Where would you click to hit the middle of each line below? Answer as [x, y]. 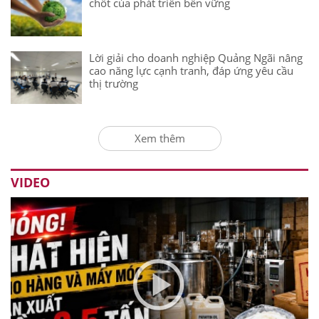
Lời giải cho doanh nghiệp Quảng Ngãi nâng [196, 58]
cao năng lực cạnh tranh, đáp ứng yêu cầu [191, 70]
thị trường [114, 83]
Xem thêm [159, 138]
